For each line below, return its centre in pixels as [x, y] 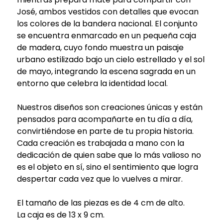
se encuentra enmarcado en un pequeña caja [106, 35]
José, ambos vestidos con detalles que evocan [108, 11]
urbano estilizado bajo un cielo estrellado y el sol [111, 59]
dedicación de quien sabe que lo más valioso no [109, 155]
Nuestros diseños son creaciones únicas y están [110, 107]
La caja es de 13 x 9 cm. [60, 215]
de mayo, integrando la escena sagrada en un [106, 71]
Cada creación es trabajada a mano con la [100, 143]
